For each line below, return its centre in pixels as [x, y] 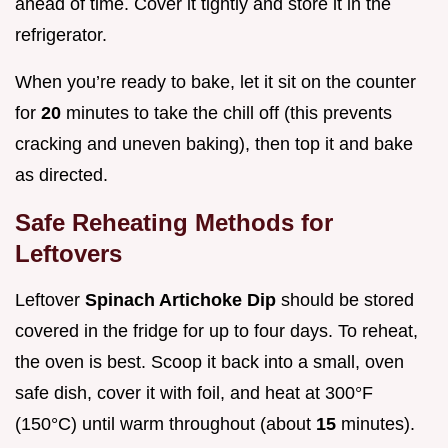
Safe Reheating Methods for [174, 223]
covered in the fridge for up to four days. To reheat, [216, 331]
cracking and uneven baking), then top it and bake [214, 144]
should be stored [347, 300]
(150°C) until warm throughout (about [165, 424]
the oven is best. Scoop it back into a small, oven [209, 362]
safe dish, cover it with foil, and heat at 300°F [194, 393]
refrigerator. [61, 35]
